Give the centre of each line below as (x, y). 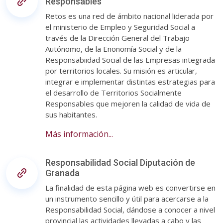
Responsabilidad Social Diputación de (120, 163)
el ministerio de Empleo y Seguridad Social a (120, 27)
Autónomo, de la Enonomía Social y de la (113, 49)
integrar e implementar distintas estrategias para (130, 82)
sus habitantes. (71, 114)
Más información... (79, 134)
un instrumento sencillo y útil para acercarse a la (127, 199)
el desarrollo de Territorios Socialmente (113, 93)
